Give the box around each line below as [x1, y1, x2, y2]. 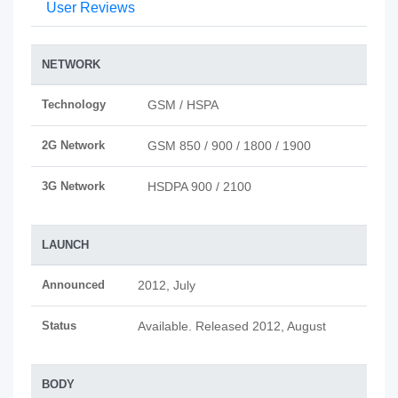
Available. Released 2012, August [138, 319, 326, 333]
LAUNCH [42, 238, 89, 251]
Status [42, 319, 76, 332]
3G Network [42, 179, 105, 193]
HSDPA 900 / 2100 [147, 179, 251, 194]
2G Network [42, 139, 105, 152]
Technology [42, 98, 106, 111]
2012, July [138, 278, 195, 292]
